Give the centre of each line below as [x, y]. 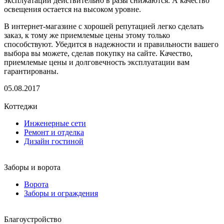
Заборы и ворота [32, 167]
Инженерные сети [55, 123]
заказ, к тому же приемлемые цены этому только [87, 35]
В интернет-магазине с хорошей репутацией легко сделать [104, 26]
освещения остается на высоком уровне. [72, 9]
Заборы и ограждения [61, 193]
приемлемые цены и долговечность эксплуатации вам [97, 62]
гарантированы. [31, 71]
